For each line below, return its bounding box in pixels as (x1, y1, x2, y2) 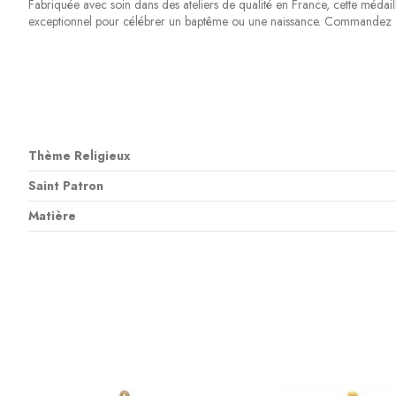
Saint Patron (27, 177, 103, 195)
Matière (27, 207, 76, 225)
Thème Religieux (27, 147, 130, 165)
